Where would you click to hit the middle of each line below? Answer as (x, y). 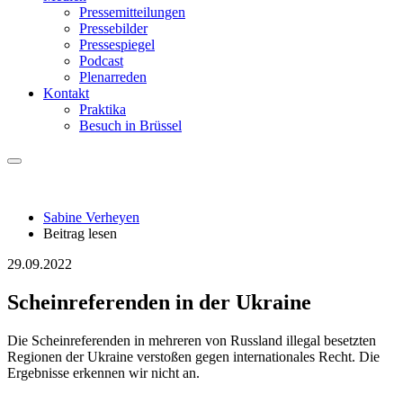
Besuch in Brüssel (130, 125)
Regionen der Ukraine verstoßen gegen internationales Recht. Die (193, 356)
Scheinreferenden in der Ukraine (159, 302)
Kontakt (66, 93)
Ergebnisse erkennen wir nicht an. (103, 372)
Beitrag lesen (80, 233)
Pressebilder (113, 28)
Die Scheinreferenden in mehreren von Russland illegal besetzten (192, 340)
